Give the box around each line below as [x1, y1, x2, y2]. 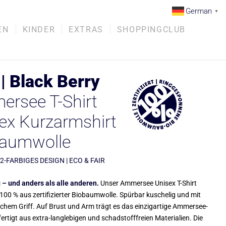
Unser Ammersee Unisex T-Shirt [99, 179, 197, 188]
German [186, 6, 212, 16]
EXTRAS [69, 25, 103, 34]
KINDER [22, 25, 55, 34]
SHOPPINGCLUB [117, 25, 186, 34]
